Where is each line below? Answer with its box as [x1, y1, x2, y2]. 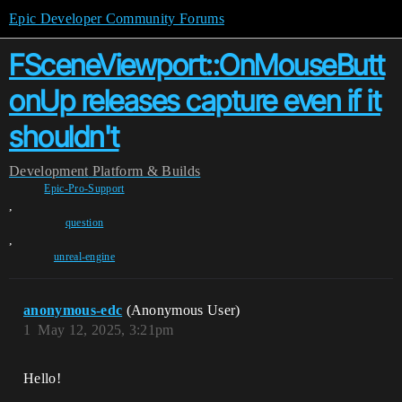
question [65, 216, 104, 229]
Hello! [23, 371, 61, 386]
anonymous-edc [23, 302, 123, 318]
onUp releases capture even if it [9, 83, 380, 118]
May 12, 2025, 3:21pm [38, 322, 174, 337]
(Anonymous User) [126, 302, 240, 318]
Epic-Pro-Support [44, 182, 125, 195]
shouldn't [9, 119, 119, 154]
